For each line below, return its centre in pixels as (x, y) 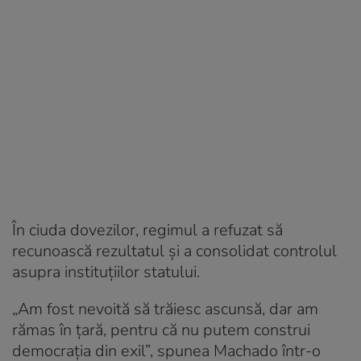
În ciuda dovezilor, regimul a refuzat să (147, 230)
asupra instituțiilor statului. (106, 272)
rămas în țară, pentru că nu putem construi (161, 330)
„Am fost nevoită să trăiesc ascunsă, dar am (165, 309)
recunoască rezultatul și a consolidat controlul (174, 251)
